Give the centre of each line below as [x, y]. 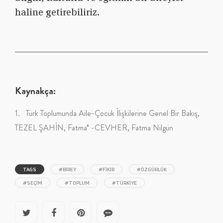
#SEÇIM [33, 183]
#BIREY [67, 169]
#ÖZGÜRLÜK [152, 169]
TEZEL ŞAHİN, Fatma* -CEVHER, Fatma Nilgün [94, 128]
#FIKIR [107, 169]
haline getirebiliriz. [57, 12]
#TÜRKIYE [124, 183]
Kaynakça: [36, 91]
